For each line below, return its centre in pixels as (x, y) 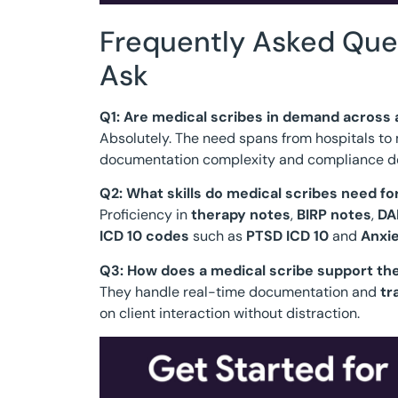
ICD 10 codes (144, 236)
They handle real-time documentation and (240, 291)
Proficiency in (145, 215)
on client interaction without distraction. (230, 313)
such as (218, 236)
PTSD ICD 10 (287, 236)
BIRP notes (334, 215)
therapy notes (241, 215)
